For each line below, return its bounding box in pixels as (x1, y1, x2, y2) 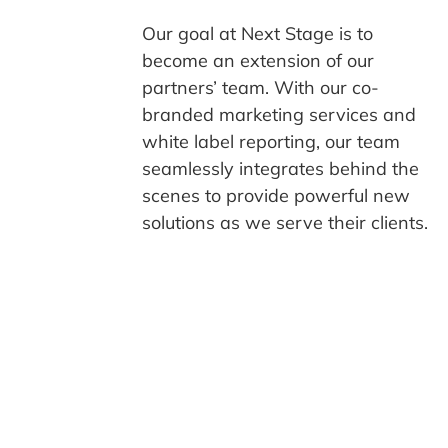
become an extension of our (141, 48, 374, 72)
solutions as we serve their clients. (141, 210, 428, 234)
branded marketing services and (141, 102, 416, 126)
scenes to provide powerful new (141, 183, 410, 207)
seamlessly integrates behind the (141, 156, 419, 180)
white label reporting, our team (141, 129, 400, 153)
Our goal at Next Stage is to (141, 21, 373, 45)
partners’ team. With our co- (141, 75, 379, 99)
